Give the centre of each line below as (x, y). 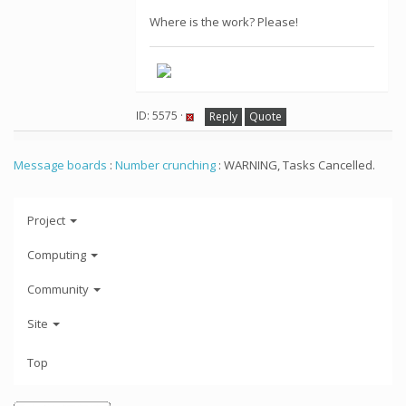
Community (59, 289)
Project (48, 220)
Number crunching (165, 165)
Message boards (60, 165)
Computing (58, 254)
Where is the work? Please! (224, 22)
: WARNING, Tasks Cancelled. (295, 165)
